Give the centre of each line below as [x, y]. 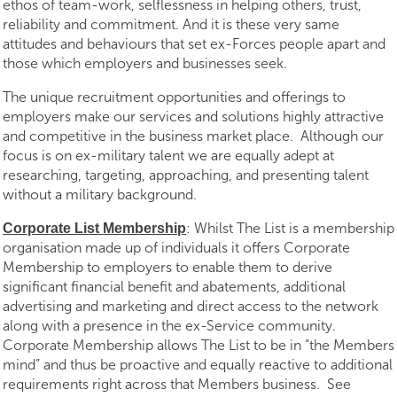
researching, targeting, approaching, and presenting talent [186, 175]
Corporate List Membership [94, 228]
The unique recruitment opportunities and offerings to [174, 97]
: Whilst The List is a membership [290, 228]
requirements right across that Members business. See [177, 384]
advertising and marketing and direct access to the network [191, 306]
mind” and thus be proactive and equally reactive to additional [198, 365]
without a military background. [103, 195]
